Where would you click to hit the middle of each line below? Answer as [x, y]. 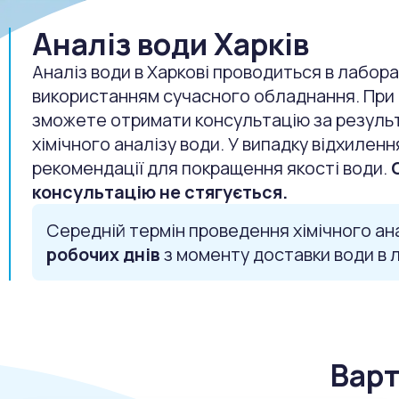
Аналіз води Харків [171, 44]
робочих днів [103, 255]
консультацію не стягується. [160, 192]
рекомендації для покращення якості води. [212, 168]
